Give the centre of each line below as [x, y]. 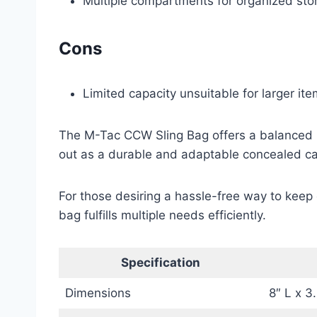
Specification [161, 262]
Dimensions [98, 293]
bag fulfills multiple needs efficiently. [162, 215]
